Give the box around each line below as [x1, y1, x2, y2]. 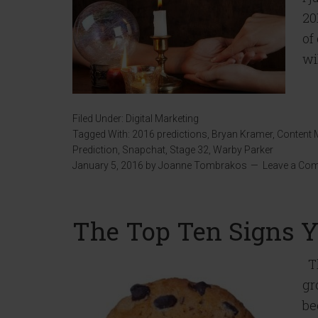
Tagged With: [72, 128, 132, 140]
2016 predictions [132, 128, 207, 140]
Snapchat [122, 144, 165, 155]
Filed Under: [72, 113, 126, 124]
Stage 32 [170, 144, 209, 155]
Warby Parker [213, 144, 273, 155]
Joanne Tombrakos [158, 160, 247, 171]
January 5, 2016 [72, 160, 143, 171]
